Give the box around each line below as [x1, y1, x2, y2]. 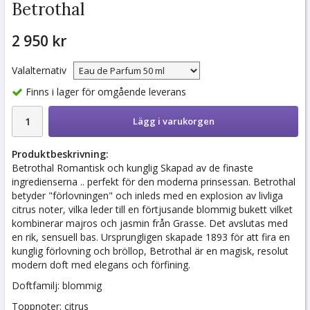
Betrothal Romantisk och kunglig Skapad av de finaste [12, 161, 253, 175]
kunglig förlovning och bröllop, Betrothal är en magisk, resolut [12, 244, 289, 258]
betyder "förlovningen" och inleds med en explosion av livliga [12, 189, 283, 203]
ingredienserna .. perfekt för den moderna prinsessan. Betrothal [12, 175, 295, 189]
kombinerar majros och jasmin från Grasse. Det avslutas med [12, 217, 288, 230]
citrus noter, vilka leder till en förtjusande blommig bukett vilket [12, 203, 293, 217]
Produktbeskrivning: [12, 147, 109, 161]
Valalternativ [12, 64, 66, 77]
